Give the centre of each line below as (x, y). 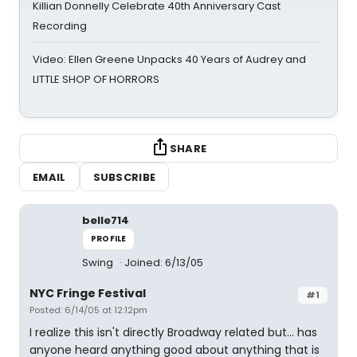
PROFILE (109, 239)
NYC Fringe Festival (88, 293)
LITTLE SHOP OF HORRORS (96, 79)
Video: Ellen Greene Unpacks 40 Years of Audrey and (169, 59)
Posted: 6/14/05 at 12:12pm (88, 310)
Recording (60, 26)
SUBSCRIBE (124, 177)
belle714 (106, 220)
